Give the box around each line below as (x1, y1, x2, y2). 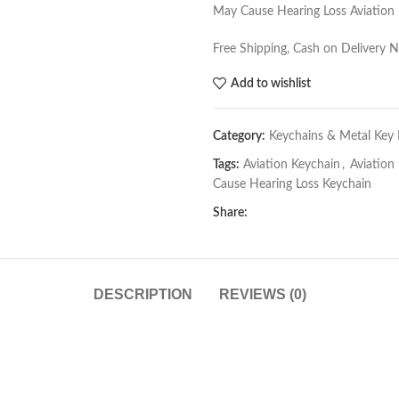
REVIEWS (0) (218, 287, 306, 302)
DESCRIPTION (93, 287, 192, 302)
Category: (213, 130, 265, 142)
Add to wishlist (230, 77, 311, 90)
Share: (213, 207, 248, 219)
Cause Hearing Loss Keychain (213, 178, 371, 191)
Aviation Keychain (243, 159, 340, 171)
